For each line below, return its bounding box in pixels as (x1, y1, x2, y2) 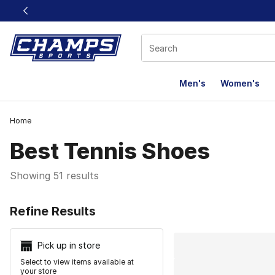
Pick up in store (37, 240, 100, 250)
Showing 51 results (10, 169, 99, 182)
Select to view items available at (20, 257, 134, 267)
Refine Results (10, 204, 96, 219)
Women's (220, 78, 260, 88)
